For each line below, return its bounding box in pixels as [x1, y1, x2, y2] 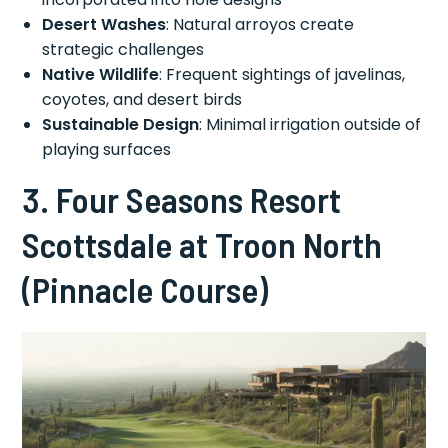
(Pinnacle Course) [22, 267, 269, 310]
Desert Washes [42, 12, 167, 36]
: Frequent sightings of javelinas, [159, 62, 406, 86]
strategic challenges [42, 37, 205, 61]
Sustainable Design [42, 112, 200, 136]
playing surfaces [42, 137, 172, 161]
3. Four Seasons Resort [22, 177, 342, 220]
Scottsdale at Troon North [22, 222, 383, 265]
